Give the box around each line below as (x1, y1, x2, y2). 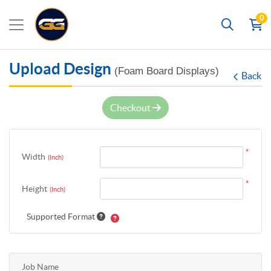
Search (235, 21, 258, 30)
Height (22, 183, 47, 194)
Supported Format (27, 212, 97, 222)
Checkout (110, 102, 152, 113)
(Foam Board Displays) (114, 65, 219, 77)
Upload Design (9, 60, 114, 77)
